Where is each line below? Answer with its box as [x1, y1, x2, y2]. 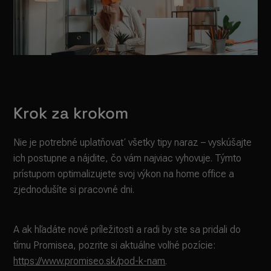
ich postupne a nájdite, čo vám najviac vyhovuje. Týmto [13, 152, 242, 165]
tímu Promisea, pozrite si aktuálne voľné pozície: [13, 240, 216, 252]
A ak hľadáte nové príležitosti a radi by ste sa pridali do [13, 224, 241, 236]
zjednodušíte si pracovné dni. [13, 184, 135, 196]
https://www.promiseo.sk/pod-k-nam [13, 255, 166, 267]
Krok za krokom [13, 103, 129, 124]
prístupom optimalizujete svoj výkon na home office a [13, 168, 235, 180]
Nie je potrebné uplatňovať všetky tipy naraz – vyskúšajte [13, 137, 252, 149]
